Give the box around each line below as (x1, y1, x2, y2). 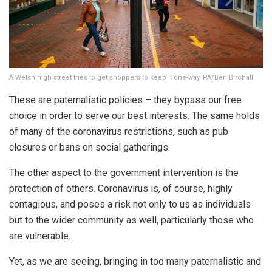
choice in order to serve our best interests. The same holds (9, 109, 260, 121)
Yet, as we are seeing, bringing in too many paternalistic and (9, 255, 261, 267)
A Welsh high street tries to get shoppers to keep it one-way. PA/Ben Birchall (9, 73, 253, 81)
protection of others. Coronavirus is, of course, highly (9, 182, 233, 194)
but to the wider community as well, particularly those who (9, 214, 254, 226)
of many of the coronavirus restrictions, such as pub (9, 125, 228, 137)
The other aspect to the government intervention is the (9, 166, 239, 178)
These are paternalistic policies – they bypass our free (9, 93, 242, 106)
